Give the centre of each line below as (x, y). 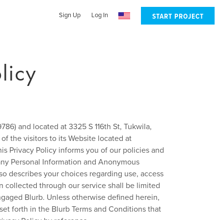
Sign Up (69, 15)
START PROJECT (178, 16)
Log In (99, 15)
